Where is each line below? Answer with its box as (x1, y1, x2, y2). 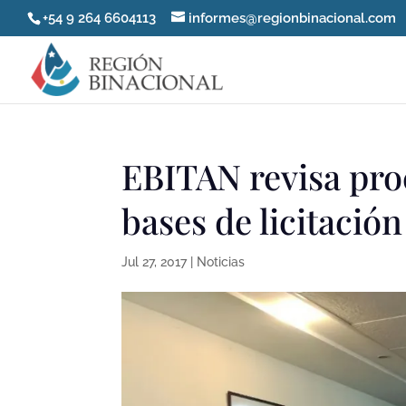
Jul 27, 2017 (121, 255, 188, 269)
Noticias (197, 255, 246, 269)
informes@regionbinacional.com (188, 10, 396, 27)
